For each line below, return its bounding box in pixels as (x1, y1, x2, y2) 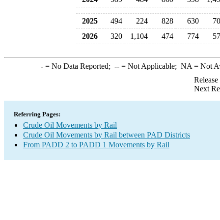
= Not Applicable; (119, 62, 181, 70)
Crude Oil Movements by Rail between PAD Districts (23, 131, 190, 139)
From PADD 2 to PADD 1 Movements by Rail (23, 140, 169, 149)
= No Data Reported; (43, 62, 114, 70)
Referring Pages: (14, 110, 60, 118)
